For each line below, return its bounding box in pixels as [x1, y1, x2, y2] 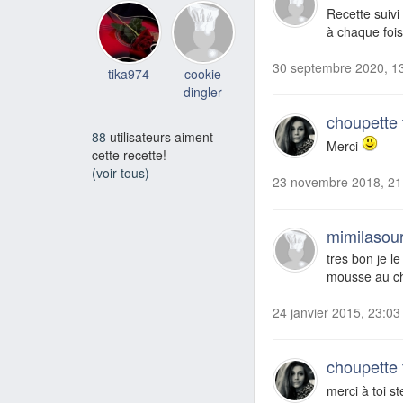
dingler [184, 83, 223, 101]
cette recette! [92, 146, 166, 164]
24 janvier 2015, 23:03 [273, 302, 400, 321]
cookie [184, 65, 222, 83]
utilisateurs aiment [106, 128, 213, 146]
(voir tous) [92, 164, 149, 182]
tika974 [108, 65, 150, 83]
